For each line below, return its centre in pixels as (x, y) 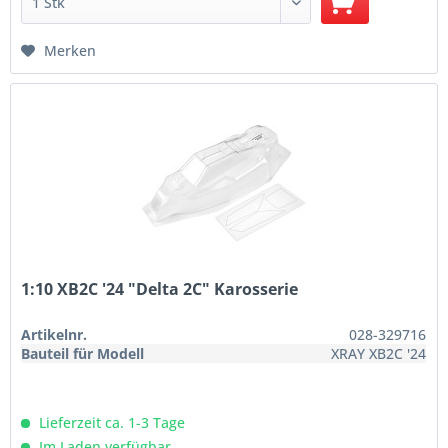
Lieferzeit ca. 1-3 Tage (110, 423)
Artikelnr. (54, 335)
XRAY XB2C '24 (379, 354)
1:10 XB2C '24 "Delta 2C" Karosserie (160, 289)
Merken (70, 51)
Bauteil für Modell (83, 354)
